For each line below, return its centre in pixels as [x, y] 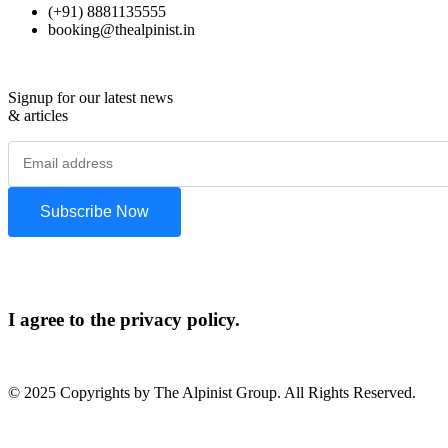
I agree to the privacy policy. [124, 320]
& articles [38, 115]
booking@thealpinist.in [121, 29]
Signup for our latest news [90, 97]
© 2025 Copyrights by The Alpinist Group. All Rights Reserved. [212, 393]
